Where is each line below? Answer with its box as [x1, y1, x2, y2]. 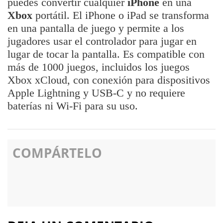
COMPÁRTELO [12, 144, 102, 162]
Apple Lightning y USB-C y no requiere [7, 87, 185, 99]
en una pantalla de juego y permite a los [7, 22, 184, 34]
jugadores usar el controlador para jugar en [7, 35, 197, 47]
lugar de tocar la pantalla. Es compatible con [7, 48, 205, 60]
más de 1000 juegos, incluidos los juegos [7, 61, 190, 73]
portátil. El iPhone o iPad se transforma [32, 9, 209, 21]
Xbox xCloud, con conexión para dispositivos [7, 74, 210, 86]
